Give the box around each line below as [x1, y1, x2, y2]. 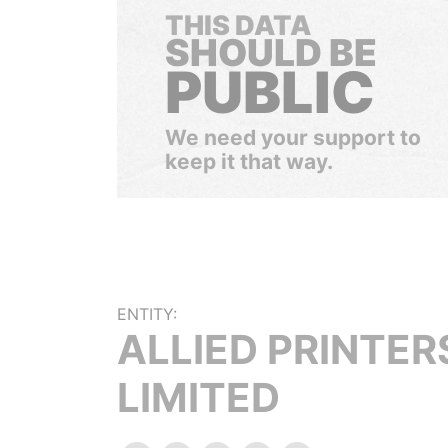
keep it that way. [165, 149, 333, 174]
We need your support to [165, 125, 421, 150]
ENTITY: [117, 304, 177, 324]
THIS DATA [165, 9, 311, 42]
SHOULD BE [165, 30, 377, 75]
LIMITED [117, 373, 280, 422]
